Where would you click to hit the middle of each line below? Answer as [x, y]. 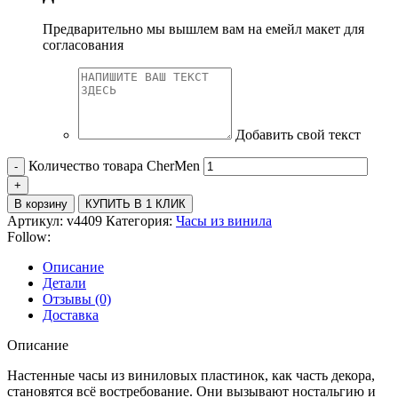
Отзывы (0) [77, 298]
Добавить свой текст [298, 134]
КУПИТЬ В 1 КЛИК [135, 203]
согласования [83, 44]
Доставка [71, 314]
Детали [64, 283]
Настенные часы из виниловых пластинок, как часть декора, [191, 375]
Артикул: [37, 220]
